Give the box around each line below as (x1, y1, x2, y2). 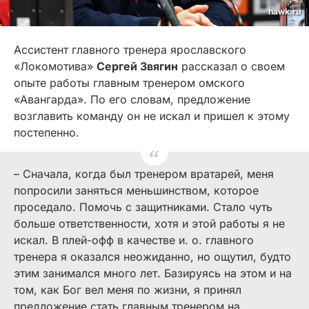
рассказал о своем (178, 59, 285, 74)
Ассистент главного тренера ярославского (14, 43, 246, 57)
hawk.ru (268, 6, 301, 17)
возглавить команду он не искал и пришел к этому (14, 109, 290, 123)
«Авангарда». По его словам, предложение (14, 92, 250, 107)
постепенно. (14, 126, 79, 140)
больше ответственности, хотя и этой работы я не (14, 217, 285, 231)
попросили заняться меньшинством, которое (14, 183, 259, 198)
